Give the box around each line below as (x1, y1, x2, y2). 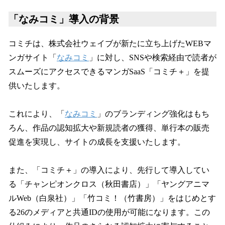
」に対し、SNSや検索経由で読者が (89, 53, 216, 62)
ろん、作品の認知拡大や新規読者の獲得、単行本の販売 (9, 123, 209, 132)
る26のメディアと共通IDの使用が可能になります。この (9, 207, 210, 216)
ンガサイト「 (9, 53, 57, 62)
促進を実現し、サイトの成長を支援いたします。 (9, 137, 185, 146)
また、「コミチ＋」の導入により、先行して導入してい (9, 165, 209, 174)
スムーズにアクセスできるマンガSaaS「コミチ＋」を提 (9, 67, 209, 76)
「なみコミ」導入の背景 (9, 13, 119, 25)
